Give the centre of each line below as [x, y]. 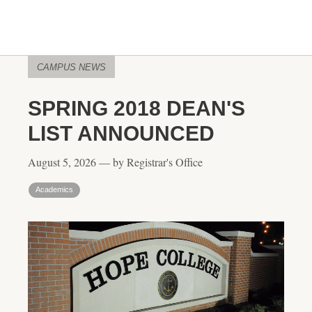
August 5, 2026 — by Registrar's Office [115, 162]
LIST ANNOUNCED [121, 133]
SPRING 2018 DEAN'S [136, 108]
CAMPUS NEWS [71, 67]
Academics [54, 189]
